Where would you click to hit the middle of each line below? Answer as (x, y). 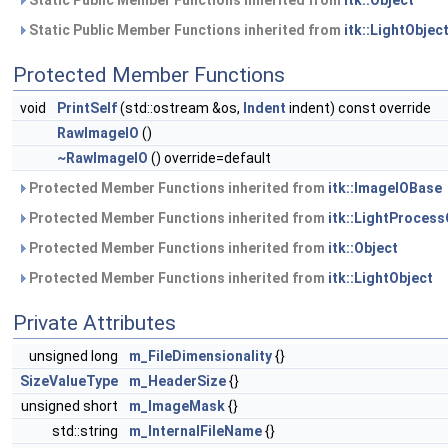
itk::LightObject (380, 278)
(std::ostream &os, (180, 108)
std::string (86, 431)
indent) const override (358, 108)
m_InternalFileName (195, 431)
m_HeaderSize (177, 381)
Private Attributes (94, 323)
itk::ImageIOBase (385, 188)
